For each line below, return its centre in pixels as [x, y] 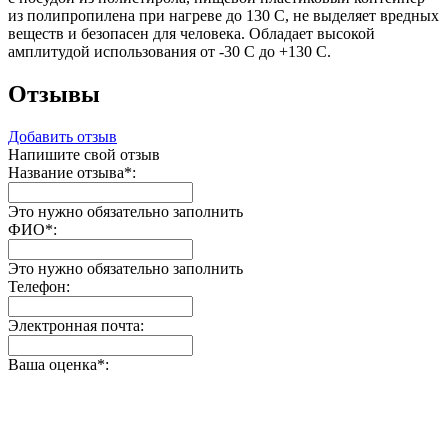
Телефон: [39, 286]
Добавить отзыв [62, 136]
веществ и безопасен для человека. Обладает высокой [191, 34]
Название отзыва [66, 172]
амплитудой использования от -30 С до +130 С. [169, 52]
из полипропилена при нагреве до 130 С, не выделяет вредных [223, 16]
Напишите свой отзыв [84, 154]
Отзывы [54, 93]
